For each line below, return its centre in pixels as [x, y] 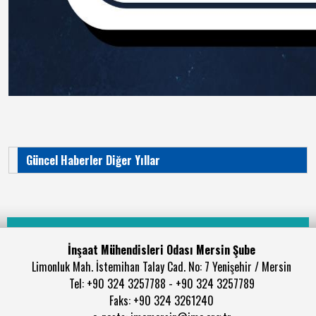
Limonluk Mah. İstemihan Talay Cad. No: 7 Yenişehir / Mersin [162, 267]
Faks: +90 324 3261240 [162, 300]
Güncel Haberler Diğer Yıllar [93, 160]
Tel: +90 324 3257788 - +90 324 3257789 [162, 284]
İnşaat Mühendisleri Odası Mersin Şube [162, 250]
